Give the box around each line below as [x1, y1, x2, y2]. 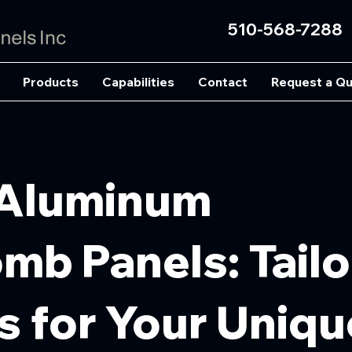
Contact [197, 74, 247, 90]
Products [22, 74, 79, 90]
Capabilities [101, 74, 174, 90]
